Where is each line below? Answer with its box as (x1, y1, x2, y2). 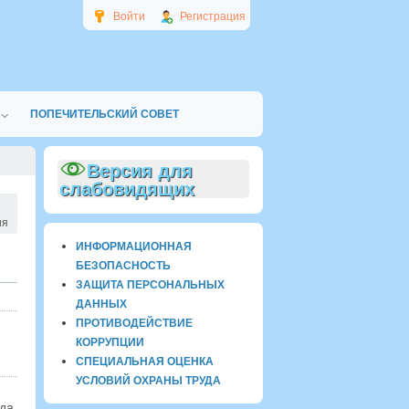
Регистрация (180, 10, 246, 23)
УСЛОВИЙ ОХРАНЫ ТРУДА (76, 374, 221, 387)
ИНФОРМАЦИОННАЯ (76, 240, 192, 253)
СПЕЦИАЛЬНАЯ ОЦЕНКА (76, 355, 214, 368)
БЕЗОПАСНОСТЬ (76, 259, 171, 272)
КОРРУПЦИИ (76, 336, 144, 349)
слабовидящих (59, 179, 194, 199)
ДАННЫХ (76, 298, 127, 310)
